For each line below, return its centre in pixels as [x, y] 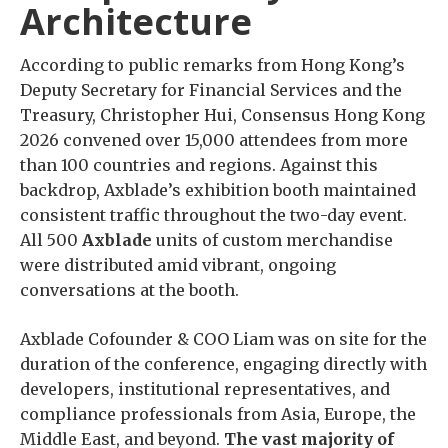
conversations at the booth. [129, 290]
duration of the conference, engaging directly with [223, 364]
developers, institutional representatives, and [205, 389]
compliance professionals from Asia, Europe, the [218, 414]
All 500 [51, 240]
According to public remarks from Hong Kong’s [212, 65]
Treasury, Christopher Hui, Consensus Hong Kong [222, 115]
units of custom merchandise [272, 240]
